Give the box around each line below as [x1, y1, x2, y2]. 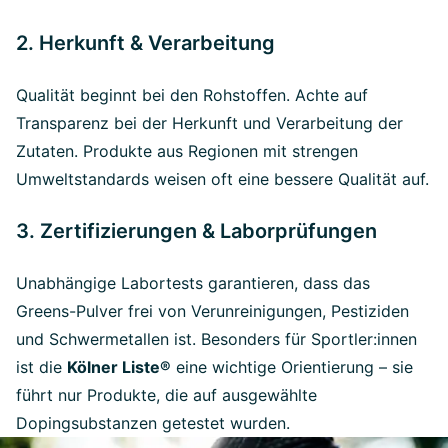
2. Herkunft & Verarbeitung [16, 30, 275, 55]
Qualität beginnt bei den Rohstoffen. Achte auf [16, 84, 368, 105]
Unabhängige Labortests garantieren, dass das [16, 272, 370, 293]
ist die [16, 356, 67, 377]
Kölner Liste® [67, 356, 171, 377]
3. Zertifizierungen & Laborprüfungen [16, 218, 377, 243]
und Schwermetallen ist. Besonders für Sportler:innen [16, 328, 417, 349]
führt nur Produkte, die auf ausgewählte [16, 384, 317, 405]
